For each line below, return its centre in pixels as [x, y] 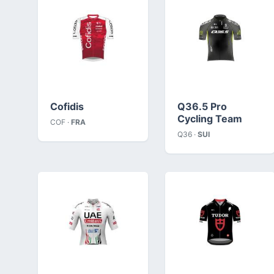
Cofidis [67, 106]
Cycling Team [210, 118]
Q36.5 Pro [202, 106]
